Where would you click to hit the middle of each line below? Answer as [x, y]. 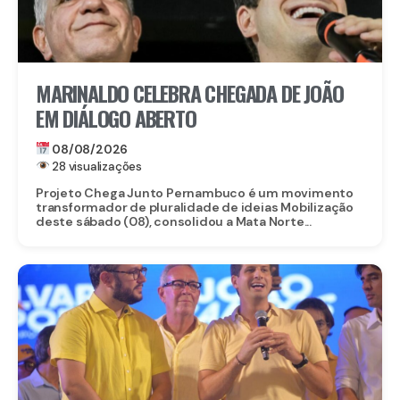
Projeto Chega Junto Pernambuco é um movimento [195, 192]
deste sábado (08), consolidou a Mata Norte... [174, 221]
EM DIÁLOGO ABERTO [116, 117]
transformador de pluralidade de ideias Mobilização [195, 207]
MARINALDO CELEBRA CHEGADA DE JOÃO [190, 92]
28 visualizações [96, 166]
